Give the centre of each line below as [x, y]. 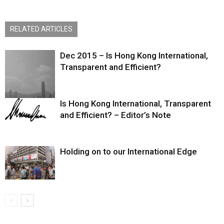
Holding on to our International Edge [128, 151]
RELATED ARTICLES [41, 29]
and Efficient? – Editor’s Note [115, 115]
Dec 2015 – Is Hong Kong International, [134, 55]
